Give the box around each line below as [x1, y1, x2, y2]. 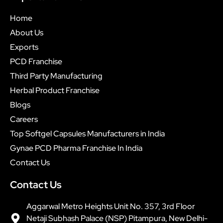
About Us [10, 27, 43, 38]
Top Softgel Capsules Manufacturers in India [10, 128, 165, 139]
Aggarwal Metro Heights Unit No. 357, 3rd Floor [26, 201, 195, 212]
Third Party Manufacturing [10, 71, 103, 82]
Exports [10, 42, 38, 53]
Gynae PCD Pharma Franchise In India [10, 143, 142, 154]
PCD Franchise [10, 56, 62, 67]
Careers [10, 114, 38, 125]
